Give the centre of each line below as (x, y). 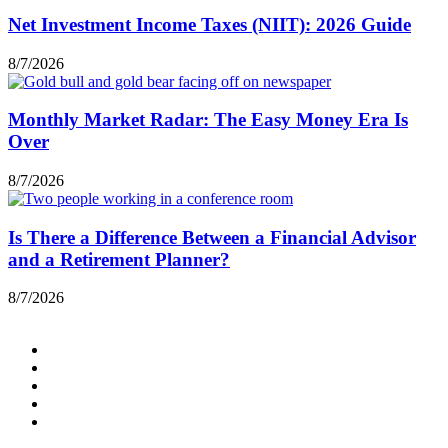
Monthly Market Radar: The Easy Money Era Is (208, 120)
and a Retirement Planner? (119, 259)
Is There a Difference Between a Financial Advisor (212, 237)
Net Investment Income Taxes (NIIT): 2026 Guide (209, 24)
